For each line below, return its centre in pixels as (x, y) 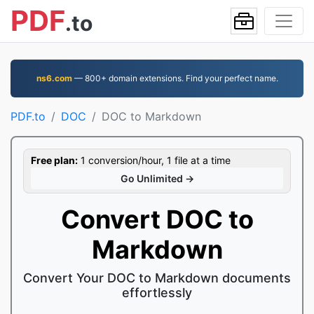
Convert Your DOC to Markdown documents (157, 278)
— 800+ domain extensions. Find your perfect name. (175, 78)
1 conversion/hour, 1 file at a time (154, 160)
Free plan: (54, 160)
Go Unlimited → (157, 178)
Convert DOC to (157, 219)
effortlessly (157, 293)
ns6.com (54, 78)
